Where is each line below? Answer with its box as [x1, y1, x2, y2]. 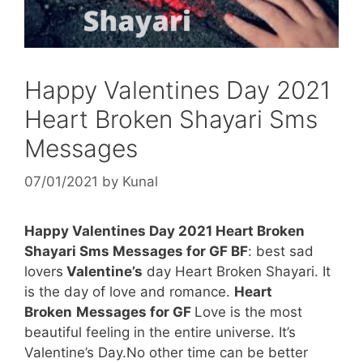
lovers [24, 263, 63, 280]
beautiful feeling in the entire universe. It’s [24, 324, 296, 341]
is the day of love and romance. [24, 284, 234, 301]
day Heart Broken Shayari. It [143, 263, 331, 280]
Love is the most [194, 304, 302, 321]
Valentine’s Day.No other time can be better [24, 344, 308, 361]
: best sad [248, 243, 314, 260]
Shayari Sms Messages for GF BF [24, 243, 248, 260]
